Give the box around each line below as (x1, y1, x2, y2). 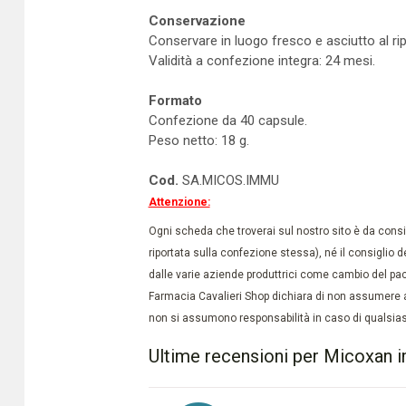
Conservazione (148, 13, 246, 29)
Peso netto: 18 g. (148, 132, 249, 149)
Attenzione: (148, 196, 210, 208)
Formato (148, 92, 202, 109)
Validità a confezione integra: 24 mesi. (148, 53, 375, 69)
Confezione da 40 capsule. (148, 112, 307, 129)
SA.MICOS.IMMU (178, 172, 279, 188)
